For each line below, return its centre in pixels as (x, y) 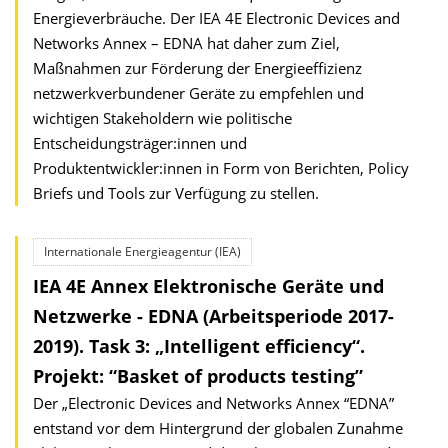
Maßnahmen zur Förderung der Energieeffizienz (197, 68)
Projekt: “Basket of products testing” (198, 376)
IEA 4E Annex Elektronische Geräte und (208, 286)
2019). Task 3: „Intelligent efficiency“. (199, 346)
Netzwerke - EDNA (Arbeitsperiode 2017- (213, 316)
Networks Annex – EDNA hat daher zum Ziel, (186, 43)
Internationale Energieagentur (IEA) (142, 251)
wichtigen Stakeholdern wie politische (162, 118)
